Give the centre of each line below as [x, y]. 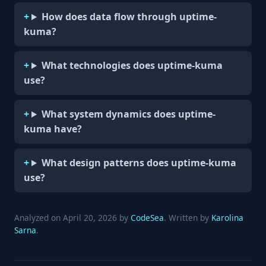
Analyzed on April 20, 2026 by [72, 218]
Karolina [227, 218]
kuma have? [53, 129]
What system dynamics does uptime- [128, 114]
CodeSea [147, 218]
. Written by [188, 218]
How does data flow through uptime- [129, 17]
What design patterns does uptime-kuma [139, 163]
